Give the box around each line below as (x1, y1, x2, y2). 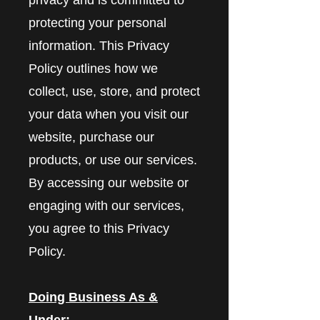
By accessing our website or (29, 175, 189, 190)
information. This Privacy (29, 38, 169, 53)
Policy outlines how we (29, 61, 158, 76)
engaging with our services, (29, 198, 184, 213)
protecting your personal (29, 15, 166, 30)
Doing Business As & (29, 289, 158, 304)
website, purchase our (29, 129, 154, 144)
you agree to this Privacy (29, 221, 169, 236)
